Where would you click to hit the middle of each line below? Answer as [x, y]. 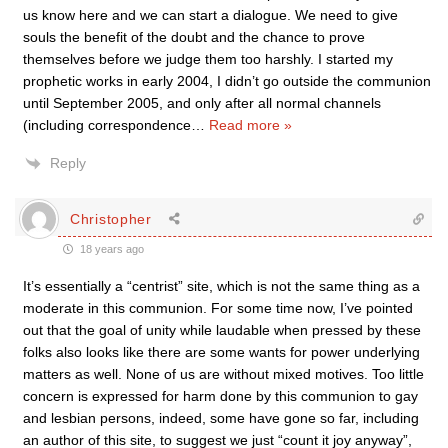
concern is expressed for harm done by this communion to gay [220, 396]
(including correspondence [107, 125]
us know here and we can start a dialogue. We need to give [210, 15]
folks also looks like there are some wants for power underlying [221, 352]
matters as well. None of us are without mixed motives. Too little [223, 374]
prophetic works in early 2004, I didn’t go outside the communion [227, 81]
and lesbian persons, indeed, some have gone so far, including [221, 418]
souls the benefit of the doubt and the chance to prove [194, 37]
